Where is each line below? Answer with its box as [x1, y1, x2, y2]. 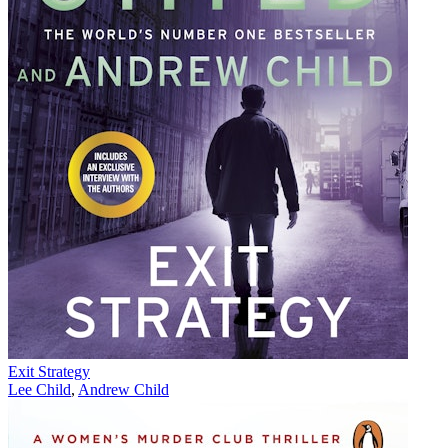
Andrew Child [78, 381, 169, 399]
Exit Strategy [8, 363, 90, 381]
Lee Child [8, 381, 71, 399]
